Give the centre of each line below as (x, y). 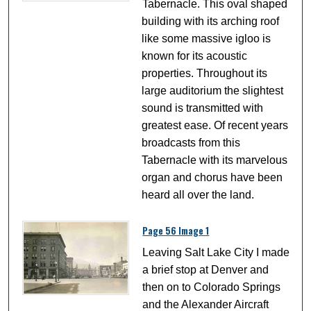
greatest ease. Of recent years (215, 126)
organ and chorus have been (212, 178)
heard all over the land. (198, 195)
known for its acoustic (195, 56)
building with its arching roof (211, 22)
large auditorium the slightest (213, 91)
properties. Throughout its (205, 74)
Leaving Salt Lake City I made (216, 253)
